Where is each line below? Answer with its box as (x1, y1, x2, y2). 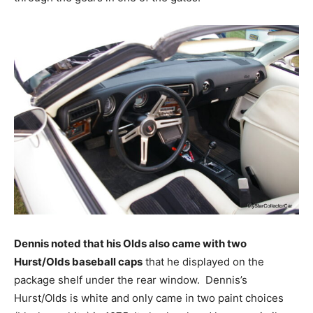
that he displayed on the (143, 255, 264, 269)
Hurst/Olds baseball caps (14, 255, 143, 269)
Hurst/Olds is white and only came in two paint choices (14, 291, 284, 305)
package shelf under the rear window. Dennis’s (14, 273, 247, 287)
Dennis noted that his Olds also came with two (14, 237, 247, 251)
